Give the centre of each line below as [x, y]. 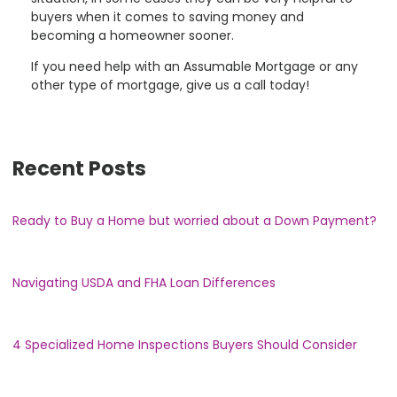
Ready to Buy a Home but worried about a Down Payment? [195, 220]
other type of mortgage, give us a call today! [170, 85]
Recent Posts [79, 168]
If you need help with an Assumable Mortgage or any [195, 66]
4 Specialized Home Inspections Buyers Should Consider [185, 344]
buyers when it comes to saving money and [167, 16]
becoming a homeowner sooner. [132, 35]
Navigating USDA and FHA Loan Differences [144, 282]
